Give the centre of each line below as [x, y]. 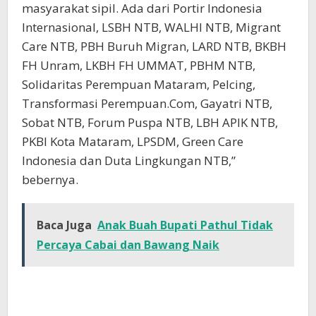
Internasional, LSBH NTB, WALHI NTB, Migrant [151, 27]
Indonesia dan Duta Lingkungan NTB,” [129, 160]
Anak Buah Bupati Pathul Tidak [185, 225]
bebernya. [50, 179]
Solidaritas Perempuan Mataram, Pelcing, [139, 84]
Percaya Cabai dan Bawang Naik [128, 244]
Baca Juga [64, 225]
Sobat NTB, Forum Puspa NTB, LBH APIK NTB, [150, 122]
